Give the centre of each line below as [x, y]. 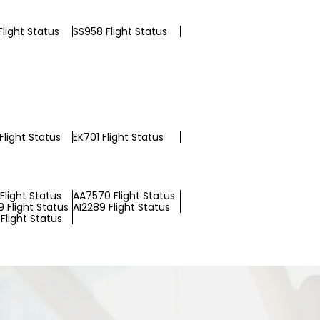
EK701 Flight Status [118, 137]
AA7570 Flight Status [124, 196]
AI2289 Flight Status [121, 207]
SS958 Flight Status [120, 31]
